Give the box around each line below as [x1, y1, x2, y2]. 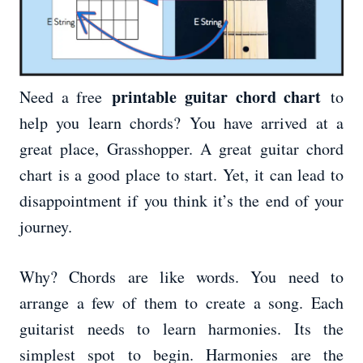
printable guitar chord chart [112, 85, 322, 109]
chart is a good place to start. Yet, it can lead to [19, 164, 344, 186]
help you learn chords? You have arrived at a [19, 112, 344, 135]
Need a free [19, 86, 113, 109]
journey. [19, 216, 72, 238]
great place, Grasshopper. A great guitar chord [19, 138, 344, 160]
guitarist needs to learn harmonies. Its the [19, 318, 344, 340]
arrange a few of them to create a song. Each [19, 292, 344, 314]
